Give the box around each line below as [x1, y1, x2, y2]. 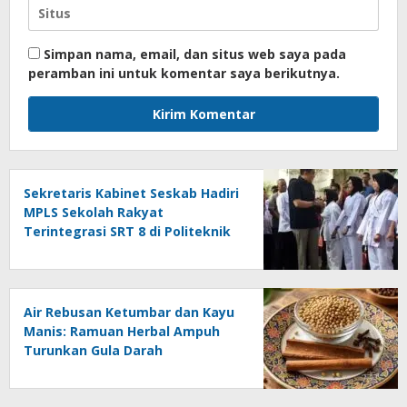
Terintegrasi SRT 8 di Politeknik [24, 222, 231, 240]
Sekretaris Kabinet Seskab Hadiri [24, 184, 239, 202]
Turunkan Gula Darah [24, 341, 163, 359]
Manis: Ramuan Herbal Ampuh [24, 322, 220, 340]
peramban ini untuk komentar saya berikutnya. [28, 64, 340, 82]
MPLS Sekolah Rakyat [24, 203, 164, 221]
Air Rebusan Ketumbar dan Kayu [24, 303, 234, 321]
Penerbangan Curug [24, 241, 154, 259]
